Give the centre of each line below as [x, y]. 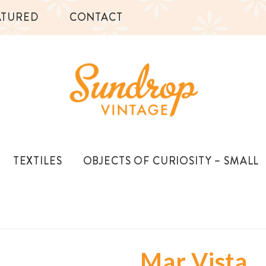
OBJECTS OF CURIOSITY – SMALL [171, 161]
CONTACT [96, 17]
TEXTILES [37, 161]
